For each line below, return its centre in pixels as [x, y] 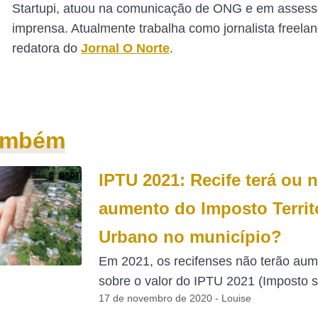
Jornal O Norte [126, 48]
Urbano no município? [190, 237]
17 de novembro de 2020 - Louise [175, 298]
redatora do [47, 48]
